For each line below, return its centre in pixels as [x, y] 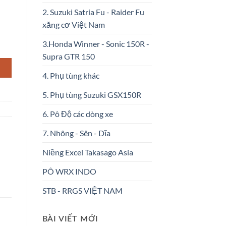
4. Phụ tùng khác [71, 76]
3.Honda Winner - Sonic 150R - [96, 44]
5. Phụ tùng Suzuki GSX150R [92, 95]
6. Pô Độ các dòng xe [77, 114]
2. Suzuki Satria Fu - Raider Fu [93, 12]
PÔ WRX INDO [69, 172]
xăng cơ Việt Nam [73, 25]
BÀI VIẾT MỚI [70, 219]
